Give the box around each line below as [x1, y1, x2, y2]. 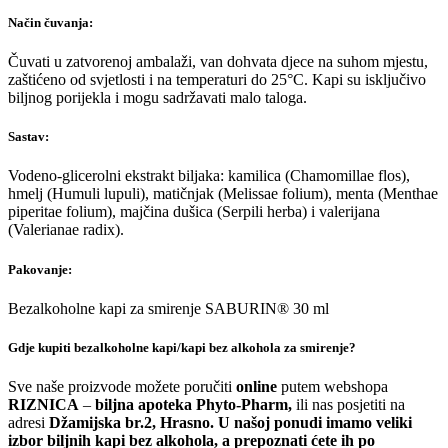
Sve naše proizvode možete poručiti [8, 378, 236, 396]
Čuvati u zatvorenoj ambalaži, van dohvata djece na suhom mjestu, [8, 52, 428, 70]
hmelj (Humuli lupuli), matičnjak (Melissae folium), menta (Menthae [8, 185, 438, 203]
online [236, 378, 277, 396]
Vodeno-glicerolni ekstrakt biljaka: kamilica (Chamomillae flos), [8, 167, 410, 185]
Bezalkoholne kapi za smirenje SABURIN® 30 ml [8, 299, 329, 317]
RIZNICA [8, 396, 79, 414]
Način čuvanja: [8, 14, 93, 30]
